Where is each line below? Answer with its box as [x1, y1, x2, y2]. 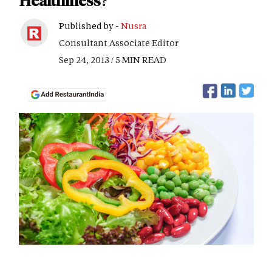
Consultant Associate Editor [59, 37, 178, 49]
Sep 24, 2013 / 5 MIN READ [59, 54, 166, 66]
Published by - [59, 20, 121, 32]
